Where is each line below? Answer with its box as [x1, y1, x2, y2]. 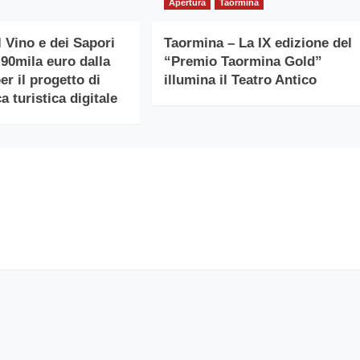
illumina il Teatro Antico [163, 72, 317, 88]
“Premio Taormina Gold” [163, 54, 322, 70]
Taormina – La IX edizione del [163, 35, 352, 51]
